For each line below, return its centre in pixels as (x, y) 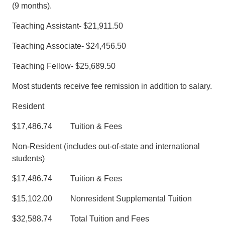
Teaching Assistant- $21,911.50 (68, 26)
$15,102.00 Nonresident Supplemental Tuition (102, 198)
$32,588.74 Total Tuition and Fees (81, 218)
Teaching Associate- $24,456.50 (69, 46)
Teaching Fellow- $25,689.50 (64, 66)
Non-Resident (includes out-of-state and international (106, 146)
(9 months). (33, 6)
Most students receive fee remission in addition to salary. (112, 86)
